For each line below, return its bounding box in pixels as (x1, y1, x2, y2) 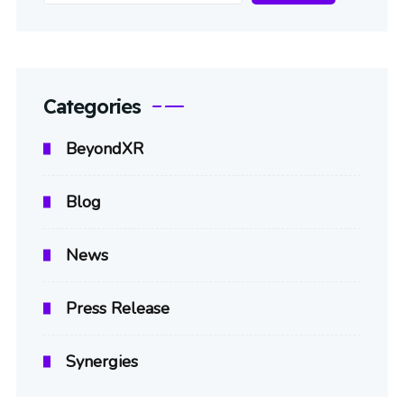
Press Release (66, 297, 170, 319)
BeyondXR (66, 137, 143, 160)
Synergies (66, 350, 138, 372)
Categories (43, 93, 141, 119)
